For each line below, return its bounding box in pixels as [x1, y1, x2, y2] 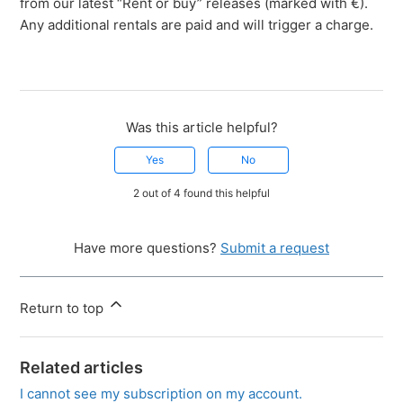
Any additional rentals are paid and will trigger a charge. [20, 16, 374, 34]
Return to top [20, 300, 108, 318]
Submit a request [220, 239, 329, 257]
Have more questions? [74, 239, 220, 257]
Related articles [20, 358, 144, 378]
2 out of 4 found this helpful [133, 186, 270, 201]
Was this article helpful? [125, 119, 278, 137]
